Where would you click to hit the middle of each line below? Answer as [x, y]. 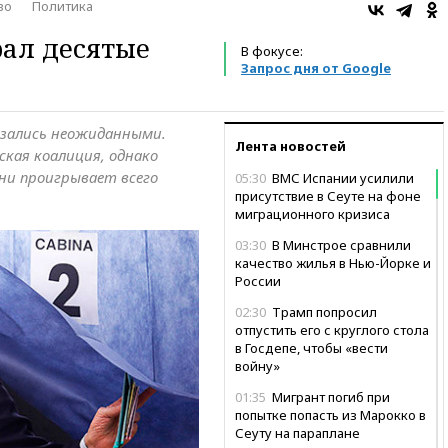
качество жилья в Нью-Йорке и [333, 262]
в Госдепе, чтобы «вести [311, 347]
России [258, 280]
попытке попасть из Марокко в [330, 414]
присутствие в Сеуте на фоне [328, 195]
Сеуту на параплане [297, 432]
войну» [257, 365]
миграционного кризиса [312, 213]
